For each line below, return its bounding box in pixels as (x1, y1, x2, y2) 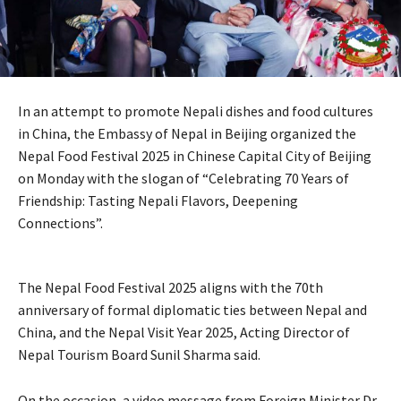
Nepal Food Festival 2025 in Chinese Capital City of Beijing (18, 147, 371, 166)
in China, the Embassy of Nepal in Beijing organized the (18, 124, 356, 143)
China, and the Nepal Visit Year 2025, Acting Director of (18, 323, 350, 342)
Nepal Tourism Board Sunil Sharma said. (18, 346, 260, 364)
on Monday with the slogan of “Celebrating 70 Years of (18, 169, 349, 188)
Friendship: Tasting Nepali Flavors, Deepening (18, 192, 298, 210)
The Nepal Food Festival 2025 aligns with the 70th (18, 278, 323, 297)
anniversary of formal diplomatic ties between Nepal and (18, 301, 367, 320)
